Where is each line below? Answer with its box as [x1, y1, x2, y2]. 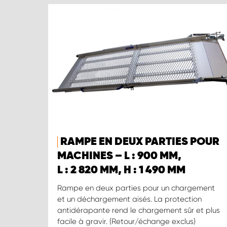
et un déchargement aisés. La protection [57, 195, 202, 204]
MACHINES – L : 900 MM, [57, 150, 181, 162]
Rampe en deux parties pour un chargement [57, 183, 215, 193]
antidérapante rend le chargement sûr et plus [57, 206, 220, 215]
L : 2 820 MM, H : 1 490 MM [57, 165, 185, 176]
